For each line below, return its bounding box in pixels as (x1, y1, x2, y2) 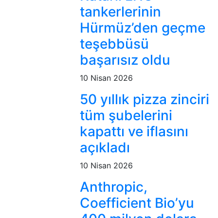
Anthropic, (80, 179, 148, 196)
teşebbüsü (80, 36, 149, 53)
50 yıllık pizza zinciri (80, 91, 210, 108)
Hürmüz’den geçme (80, 19, 206, 36)
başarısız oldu (80, 52, 171, 69)
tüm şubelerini (80, 107, 173, 124)
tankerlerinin (80, 3, 162, 20)
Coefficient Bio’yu (80, 195, 195, 212)
